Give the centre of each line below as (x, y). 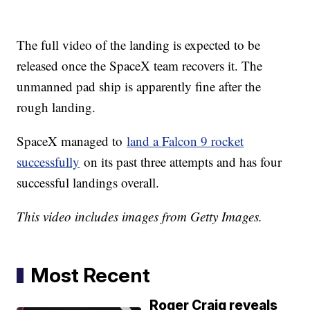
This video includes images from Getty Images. (140, 217)
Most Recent (91, 275)
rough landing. (56, 107)
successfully (48, 162)
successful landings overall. (88, 183)
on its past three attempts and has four (181, 162)
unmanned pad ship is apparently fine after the (139, 86)
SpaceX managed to (72, 141)
